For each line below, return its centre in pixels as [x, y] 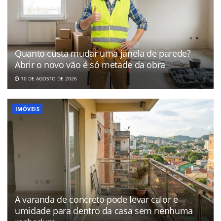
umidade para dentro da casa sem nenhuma [104, 210]
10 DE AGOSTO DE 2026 [48, 78]
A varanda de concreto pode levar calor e [96, 199]
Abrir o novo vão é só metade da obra [90, 64]
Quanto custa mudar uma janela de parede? [103, 53]
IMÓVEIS [28, 109]
